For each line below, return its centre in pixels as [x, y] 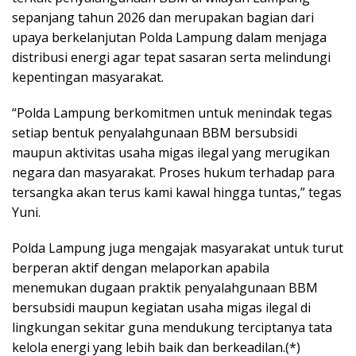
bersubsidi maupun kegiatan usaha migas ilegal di [161, 308]
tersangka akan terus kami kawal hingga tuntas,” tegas [177, 193]
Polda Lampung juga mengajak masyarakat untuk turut [178, 248]
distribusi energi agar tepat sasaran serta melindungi [171, 58]
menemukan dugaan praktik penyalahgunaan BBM [165, 288]
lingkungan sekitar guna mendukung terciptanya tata [172, 328]
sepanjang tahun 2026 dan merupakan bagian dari [163, 18]
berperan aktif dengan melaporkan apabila [141, 268]
